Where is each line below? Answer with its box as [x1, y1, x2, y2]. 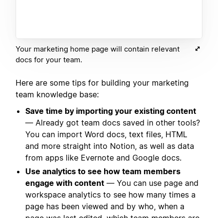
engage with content [25, 178, 104, 188]
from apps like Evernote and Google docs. [25, 153, 182, 163]
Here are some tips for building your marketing [16, 78, 189, 88]
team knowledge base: [16, 90, 99, 100]
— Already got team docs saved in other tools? [25, 118, 200, 128]
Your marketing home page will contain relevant [16, 44, 180, 54]
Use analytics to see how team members [25, 166, 181, 177]
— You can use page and [104, 178, 199, 188]
